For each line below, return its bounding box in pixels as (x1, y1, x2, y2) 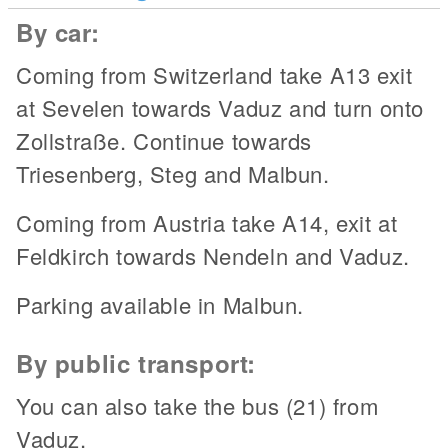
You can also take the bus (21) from (16, 390, 379, 421)
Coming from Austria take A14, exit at (16, 207, 398, 238)
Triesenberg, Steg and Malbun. (16, 158, 330, 189)
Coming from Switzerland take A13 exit (16, 59, 413, 90)
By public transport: (16, 346, 257, 380)
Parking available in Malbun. (16, 289, 304, 320)
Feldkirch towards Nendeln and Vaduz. (16, 240, 410, 271)
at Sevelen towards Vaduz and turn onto (16, 92, 424, 123)
